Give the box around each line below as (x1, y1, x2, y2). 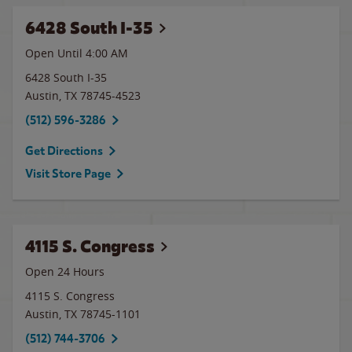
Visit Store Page (25, 167, 111, 181)
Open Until (25, 46, 86, 60)
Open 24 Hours (25, 264, 104, 279)
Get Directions (25, 144, 103, 158)
